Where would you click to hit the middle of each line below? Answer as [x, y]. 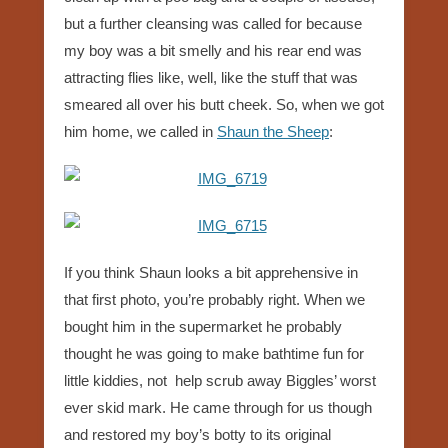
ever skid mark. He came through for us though [218, 407]
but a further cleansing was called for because [213, 23]
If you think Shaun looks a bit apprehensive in [211, 272]
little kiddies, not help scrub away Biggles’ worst [220, 380]
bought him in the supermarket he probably [203, 326]
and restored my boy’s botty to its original [197, 434]
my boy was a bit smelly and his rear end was [213, 50]
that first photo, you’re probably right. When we [214, 299]
